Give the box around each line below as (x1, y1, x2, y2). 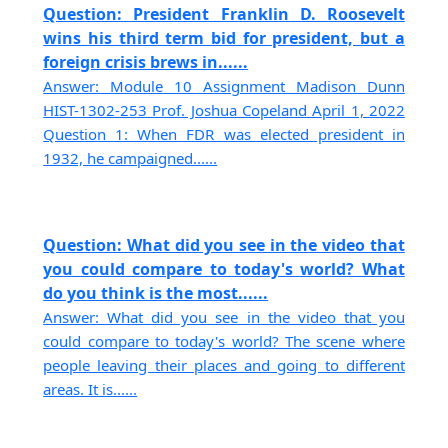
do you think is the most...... (43, 281, 269, 304)
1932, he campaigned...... (43, 148, 218, 169)
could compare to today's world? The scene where (43, 330, 405, 351)
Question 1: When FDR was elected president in (43, 124, 405, 145)
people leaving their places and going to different (43, 354, 405, 375)
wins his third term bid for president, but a (43, 27, 405, 50)
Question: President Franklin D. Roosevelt (43, 3, 405, 26)
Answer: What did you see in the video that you (43, 306, 405, 327)
